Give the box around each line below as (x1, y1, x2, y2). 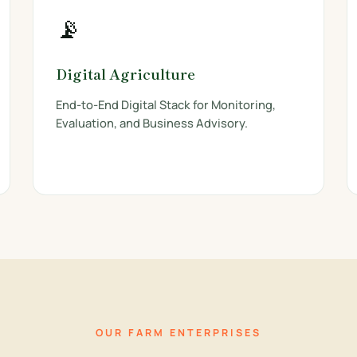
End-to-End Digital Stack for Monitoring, (56, 96, 277, 112)
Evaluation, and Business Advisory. (56, 115, 249, 131)
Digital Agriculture (56, 64, 196, 84)
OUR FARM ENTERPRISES (96, 326, 261, 339)
